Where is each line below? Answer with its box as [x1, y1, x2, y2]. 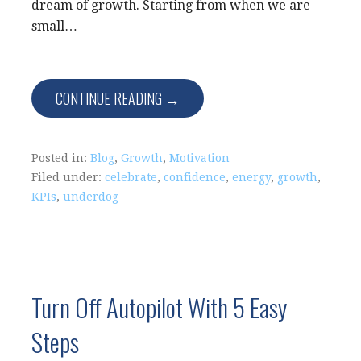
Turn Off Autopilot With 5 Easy [31, 288, 287, 326]
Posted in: [31, 151, 90, 164]
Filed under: [31, 170, 105, 184]
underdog [63, 189, 118, 203]
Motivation [169, 151, 230, 164]
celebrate [105, 170, 157, 184]
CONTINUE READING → [56, 87, 180, 109]
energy [232, 170, 271, 184]
